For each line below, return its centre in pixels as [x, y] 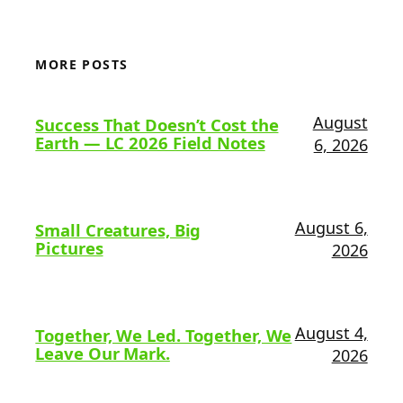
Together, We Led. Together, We [164, 336]
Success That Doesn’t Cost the [157, 125]
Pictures [69, 248]
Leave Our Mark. [103, 354]
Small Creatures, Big [118, 230]
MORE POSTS [82, 65]
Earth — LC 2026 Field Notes [150, 143]
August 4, [331, 333]
